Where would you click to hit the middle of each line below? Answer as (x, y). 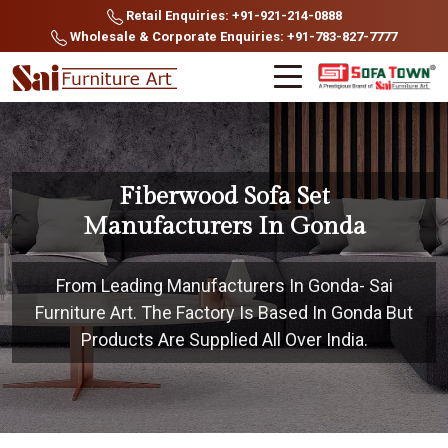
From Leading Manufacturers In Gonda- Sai (224, 285)
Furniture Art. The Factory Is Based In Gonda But (224, 312)
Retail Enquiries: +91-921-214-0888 (232, 15)
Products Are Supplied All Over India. (224, 339)
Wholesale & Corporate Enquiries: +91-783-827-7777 (232, 36)
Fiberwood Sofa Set (224, 196)
